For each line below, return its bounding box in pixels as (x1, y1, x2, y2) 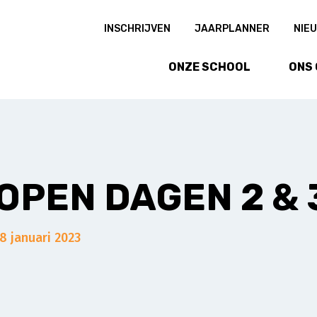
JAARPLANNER (195, 23, 270, 35)
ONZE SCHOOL (168, 60, 250, 74)
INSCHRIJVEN (104, 23, 171, 35)
